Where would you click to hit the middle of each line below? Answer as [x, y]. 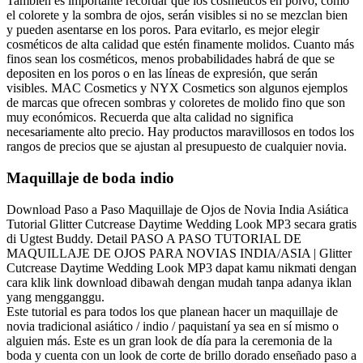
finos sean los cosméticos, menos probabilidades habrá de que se [171, 59]
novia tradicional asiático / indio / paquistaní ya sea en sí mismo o [173, 326]
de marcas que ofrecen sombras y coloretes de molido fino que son [176, 103]
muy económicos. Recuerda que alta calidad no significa [150, 117]
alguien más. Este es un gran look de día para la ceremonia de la [169, 340]
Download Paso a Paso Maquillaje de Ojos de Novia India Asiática [177, 209]
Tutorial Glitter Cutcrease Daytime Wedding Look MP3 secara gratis [181, 224]
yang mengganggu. [56, 297]
